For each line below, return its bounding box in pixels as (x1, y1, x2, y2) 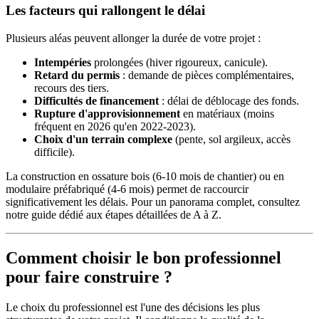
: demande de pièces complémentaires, (120, 69, 294, 82)
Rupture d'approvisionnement (34, 108, 180, 120)
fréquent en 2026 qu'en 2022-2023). (34, 120, 196, 133)
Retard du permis (34, 69, 120, 82)
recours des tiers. (34, 82, 109, 95)
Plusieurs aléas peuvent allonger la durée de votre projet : (6, 32, 261, 45)
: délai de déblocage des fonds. (159, 95, 299, 108)
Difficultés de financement (34, 95, 159, 108)
